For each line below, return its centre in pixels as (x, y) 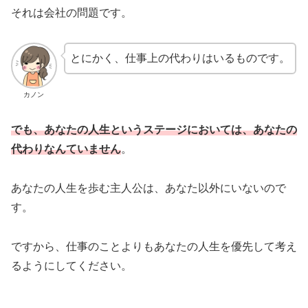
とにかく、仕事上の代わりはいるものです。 (180, 58)
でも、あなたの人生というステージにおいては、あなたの (154, 130)
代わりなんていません (66, 149)
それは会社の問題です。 (71, 13)
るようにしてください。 (71, 266)
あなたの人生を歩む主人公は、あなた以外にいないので (148, 188)
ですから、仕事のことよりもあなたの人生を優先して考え (154, 247)
